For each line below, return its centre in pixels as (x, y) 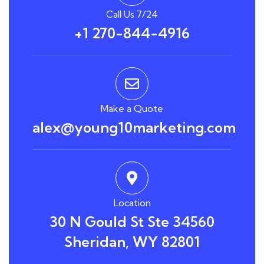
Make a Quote (132, 109)
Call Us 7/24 (132, 14)
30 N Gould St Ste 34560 (132, 222)
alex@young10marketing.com (134, 128)
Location (132, 203)
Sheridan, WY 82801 (132, 242)
